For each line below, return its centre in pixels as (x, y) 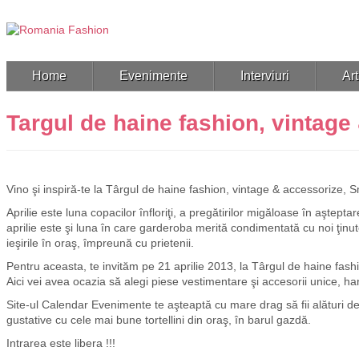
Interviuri (265, 76)
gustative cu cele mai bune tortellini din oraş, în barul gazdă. (159, 320)
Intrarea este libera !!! (61, 343)
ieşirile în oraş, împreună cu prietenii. (100, 243)
